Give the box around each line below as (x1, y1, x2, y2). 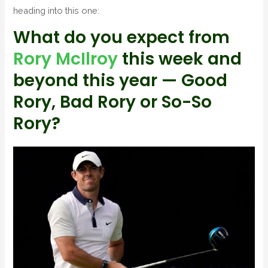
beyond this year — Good (13, 69, 228, 93)
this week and (118, 47, 242, 71)
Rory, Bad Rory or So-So (13, 90, 212, 114)
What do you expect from (13, 26, 230, 50)
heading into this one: (13, 5, 100, 16)
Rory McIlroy (13, 47, 118, 71)
